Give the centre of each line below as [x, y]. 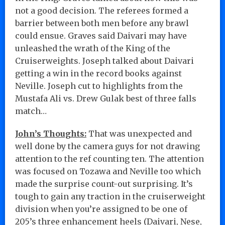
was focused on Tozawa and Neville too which [108, 171]
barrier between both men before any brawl [102, 23]
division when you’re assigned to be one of [101, 209]
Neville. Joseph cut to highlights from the [99, 86]
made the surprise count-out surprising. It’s [104, 184]
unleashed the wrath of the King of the [93, 48]
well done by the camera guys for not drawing [107, 146]
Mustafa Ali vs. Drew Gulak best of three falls [106, 98]
